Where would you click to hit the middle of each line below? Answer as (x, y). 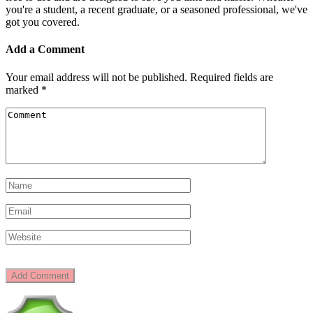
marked (23, 89)
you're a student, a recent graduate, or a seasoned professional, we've (156, 10)
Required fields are (232, 77)
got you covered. (43, 22)
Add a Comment (45, 50)
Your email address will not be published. (96, 77)
